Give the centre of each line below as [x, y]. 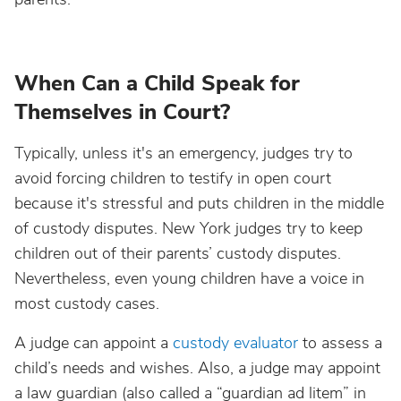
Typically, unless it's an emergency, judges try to [183, 153]
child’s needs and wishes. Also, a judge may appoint [197, 368]
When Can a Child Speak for [157, 83]
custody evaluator [235, 343]
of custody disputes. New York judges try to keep [188, 228]
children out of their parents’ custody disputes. [178, 253]
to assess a [340, 343]
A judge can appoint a [94, 343]
